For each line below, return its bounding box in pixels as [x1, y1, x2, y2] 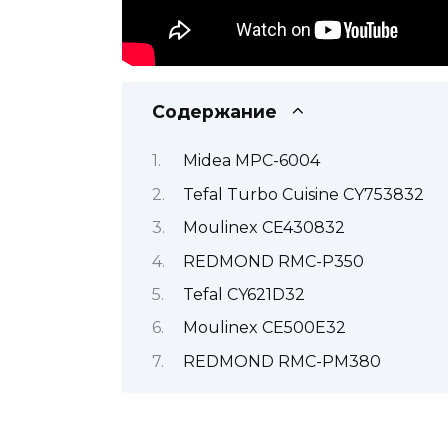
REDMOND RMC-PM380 [182, 351, 385, 371]
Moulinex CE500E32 [182, 318, 350, 338]
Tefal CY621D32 [182, 284, 309, 304]
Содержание [152, 101, 277, 122]
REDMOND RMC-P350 [182, 251, 368, 271]
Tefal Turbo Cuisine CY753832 [182, 184, 428, 204]
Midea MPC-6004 [182, 151, 324, 171]
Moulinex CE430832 [182, 218, 349, 238]
